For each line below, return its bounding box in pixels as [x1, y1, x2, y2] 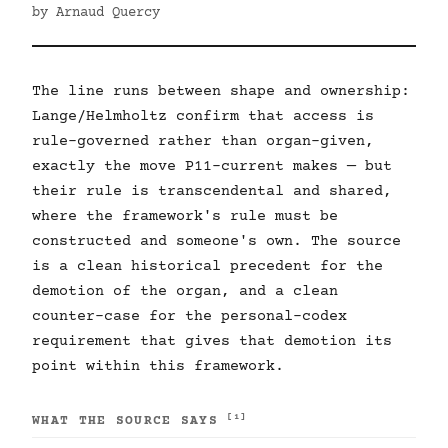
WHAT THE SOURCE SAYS [32, 414, 228, 428]
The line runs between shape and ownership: [32, 83, 410, 100]
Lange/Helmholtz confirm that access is [32, 108, 374, 125]
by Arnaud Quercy [32, 5, 160, 21]
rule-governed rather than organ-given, [32, 133, 374, 150]
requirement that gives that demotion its [32, 333, 392, 350]
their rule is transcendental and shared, [32, 183, 392, 200]
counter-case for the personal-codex [32, 308, 347, 325]
